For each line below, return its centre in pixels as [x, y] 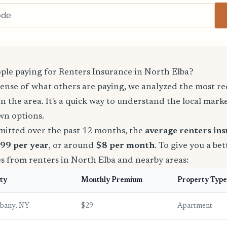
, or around [72, 146]
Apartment [195, 206]
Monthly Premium [112, 180]
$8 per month [125, 146]
